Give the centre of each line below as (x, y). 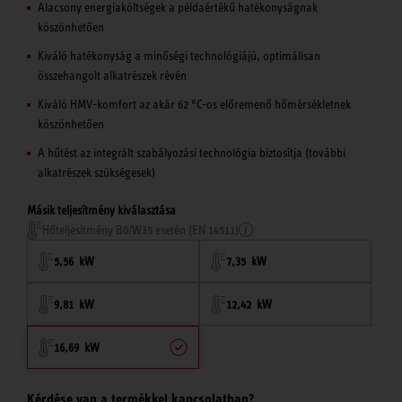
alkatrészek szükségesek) (96, 173)
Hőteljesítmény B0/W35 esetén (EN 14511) (140, 230)
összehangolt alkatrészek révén (112, 76)
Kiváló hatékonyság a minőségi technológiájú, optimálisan (179, 56)
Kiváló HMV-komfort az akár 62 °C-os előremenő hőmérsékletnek (194, 105)
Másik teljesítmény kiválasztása (101, 210)
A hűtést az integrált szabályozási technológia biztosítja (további (192, 153)
